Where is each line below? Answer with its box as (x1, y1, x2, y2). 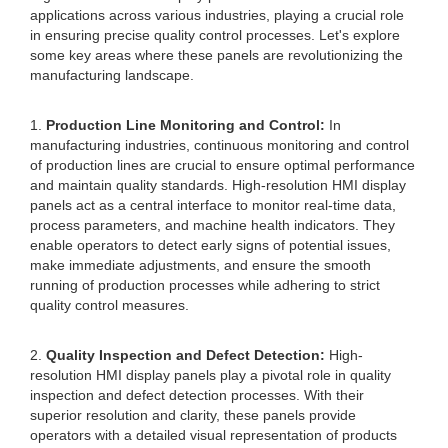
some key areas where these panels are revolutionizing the (30, 47, 403, 63)
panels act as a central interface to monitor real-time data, (30, 197, 396, 213)
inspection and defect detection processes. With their (30, 387, 364, 403)
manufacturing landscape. (30, 67, 194, 83)
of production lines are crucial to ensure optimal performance (30, 157, 415, 173)
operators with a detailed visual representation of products (30, 427, 397, 443)
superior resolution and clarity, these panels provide (30, 407, 356, 423)
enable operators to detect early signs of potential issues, (30, 237, 391, 253)
